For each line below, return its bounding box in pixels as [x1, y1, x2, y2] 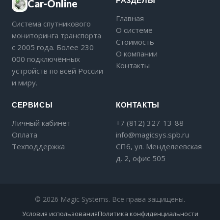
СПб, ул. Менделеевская [116, 141, 202, 151]
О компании [116, 49, 158, 58]
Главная [116, 13, 144, 23]
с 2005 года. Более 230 [12, 42, 94, 52]
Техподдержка [12, 141, 65, 151]
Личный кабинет [12, 118, 71, 128]
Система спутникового [12, 19, 91, 28]
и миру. [12, 78, 37, 87]
